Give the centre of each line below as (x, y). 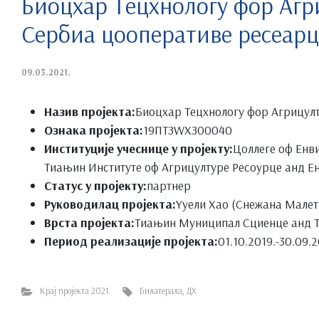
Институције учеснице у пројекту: (138, 148)
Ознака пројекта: (94, 129)
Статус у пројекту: (95, 185)
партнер (169, 185)
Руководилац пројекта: (110, 203)
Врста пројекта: (89, 222)
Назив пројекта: (90, 111)
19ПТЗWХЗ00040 (188, 129)
